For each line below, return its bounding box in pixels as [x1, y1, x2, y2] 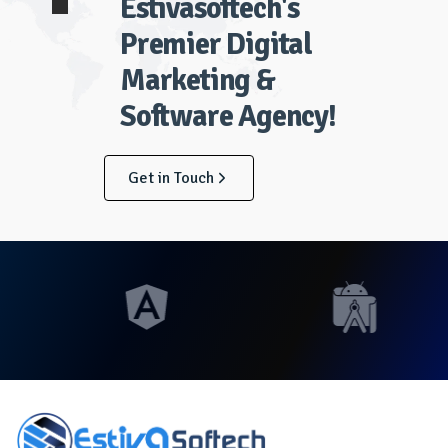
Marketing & [120, 62, 275, 100]
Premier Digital [120, 26, 313, 64]
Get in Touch [128, 168, 214, 189]
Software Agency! [120, 98, 336, 136]
